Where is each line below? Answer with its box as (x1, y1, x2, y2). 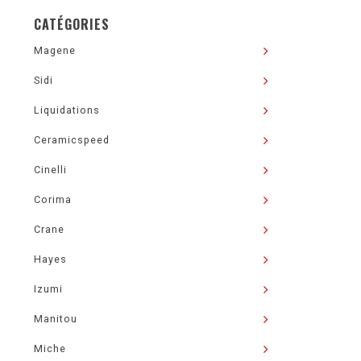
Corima (34, 193, 72, 205)
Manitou (34, 313, 77, 325)
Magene (34, 44, 76, 56)
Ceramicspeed (34, 134, 110, 146)
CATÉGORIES (34, 15, 110, 34)
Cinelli (34, 164, 67, 176)
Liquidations (34, 104, 100, 116)
